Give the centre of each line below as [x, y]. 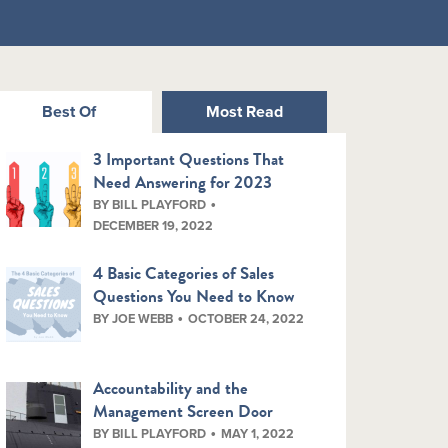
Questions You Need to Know [194, 297]
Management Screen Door [183, 412]
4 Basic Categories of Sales [184, 274]
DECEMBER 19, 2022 [153, 225]
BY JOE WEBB [133, 319]
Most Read [244, 111]
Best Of [68, 111]
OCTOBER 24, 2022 [246, 319]
